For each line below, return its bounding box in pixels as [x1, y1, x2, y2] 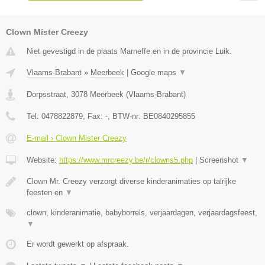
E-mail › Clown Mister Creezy [27, 134, 127, 143]
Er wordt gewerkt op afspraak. [27, 240, 129, 249]
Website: [27, 156, 59, 165]
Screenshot [199, 156, 241, 165]
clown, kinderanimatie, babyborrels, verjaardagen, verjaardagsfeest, [27, 208, 257, 218]
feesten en [27, 188, 65, 198]
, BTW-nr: [108, 112, 143, 121]
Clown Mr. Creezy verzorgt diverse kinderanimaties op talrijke [27, 177, 236, 186]
